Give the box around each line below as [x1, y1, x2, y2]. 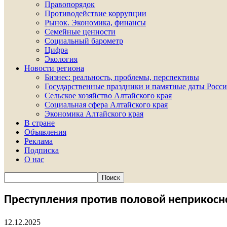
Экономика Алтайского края [45, 109, 143, 118]
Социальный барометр [45, 36, 123, 45]
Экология [45, 55, 78, 63]
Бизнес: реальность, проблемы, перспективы [45, 73, 199, 82]
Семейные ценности [45, 27, 116, 36]
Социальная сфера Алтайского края [45, 100, 168, 109]
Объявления [24, 128, 66, 136]
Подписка [24, 146, 59, 155]
